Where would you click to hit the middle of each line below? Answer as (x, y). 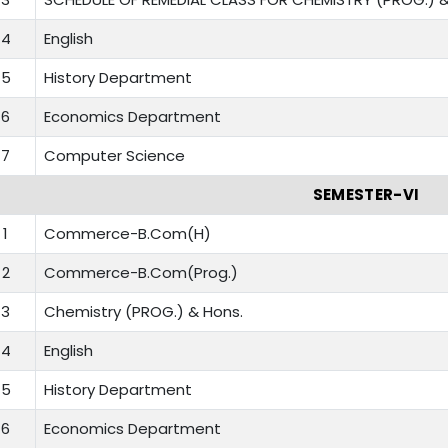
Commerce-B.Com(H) (127, 234)
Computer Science (114, 156)
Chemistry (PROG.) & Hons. (143, 312)
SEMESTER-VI (366, 195)
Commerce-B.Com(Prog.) (141, 273)
